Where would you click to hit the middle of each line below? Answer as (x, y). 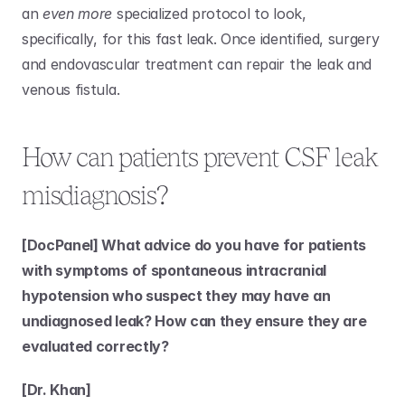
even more (78, 14)
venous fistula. (73, 89)
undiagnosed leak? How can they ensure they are (194, 321)
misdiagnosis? (95, 195)
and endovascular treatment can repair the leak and (197, 64)
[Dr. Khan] (57, 390)
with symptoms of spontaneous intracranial (174, 270)
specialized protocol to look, (209, 14)
